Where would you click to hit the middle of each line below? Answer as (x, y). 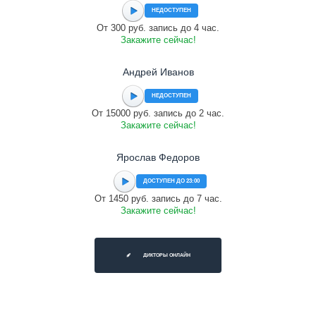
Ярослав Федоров (158, 157)
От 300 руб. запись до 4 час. (158, 28)
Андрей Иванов (158, 72)
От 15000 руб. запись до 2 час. (158, 113)
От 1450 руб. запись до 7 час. (158, 199)
